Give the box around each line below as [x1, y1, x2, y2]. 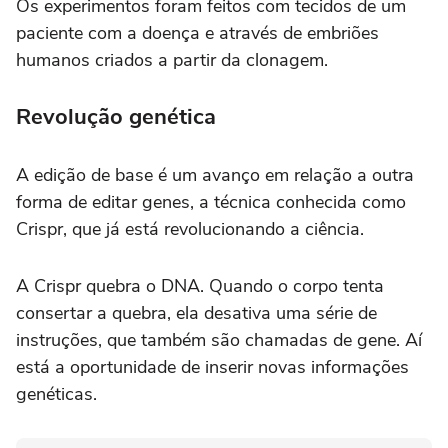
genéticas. [16, 381, 97, 406]
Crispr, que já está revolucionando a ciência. [16, 216, 364, 241]
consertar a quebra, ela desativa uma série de [16, 300, 377, 325]
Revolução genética [16, 101, 216, 132]
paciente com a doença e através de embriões [16, 20, 379, 45]
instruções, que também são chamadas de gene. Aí [16, 327, 422, 352]
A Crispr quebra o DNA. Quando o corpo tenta [16, 273, 384, 298]
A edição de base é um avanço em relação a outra [16, 162, 414, 187]
